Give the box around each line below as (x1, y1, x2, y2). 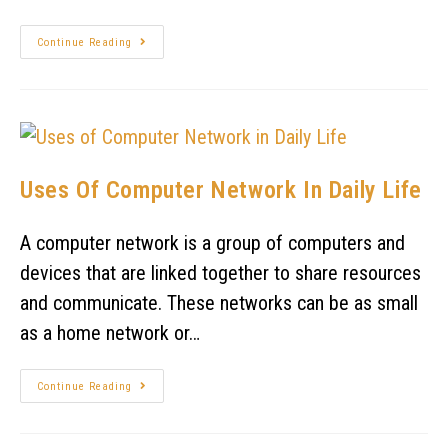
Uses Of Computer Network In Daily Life (20, 175, 422, 204)
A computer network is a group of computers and (20, 230, 405, 255)
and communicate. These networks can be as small (20, 290, 418, 315)
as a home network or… (20, 320, 200, 345)
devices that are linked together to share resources (20, 260, 421, 285)
